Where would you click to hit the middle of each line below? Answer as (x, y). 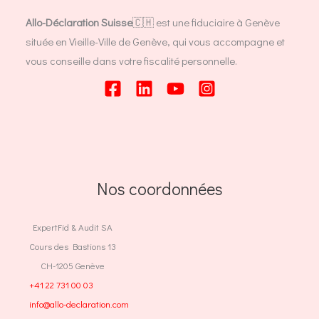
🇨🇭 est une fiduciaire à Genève (206, 22)
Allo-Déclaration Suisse (79, 22)
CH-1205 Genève (73, 266)
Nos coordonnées (159, 188)
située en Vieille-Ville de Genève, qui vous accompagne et (155, 41)
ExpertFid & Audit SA (73, 227)
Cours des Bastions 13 (73, 246)
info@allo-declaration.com (79, 304)
